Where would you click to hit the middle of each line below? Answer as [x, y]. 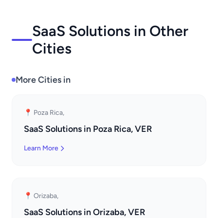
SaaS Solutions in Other [110, 31]
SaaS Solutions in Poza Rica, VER [88, 129]
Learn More [41, 148]
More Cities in [43, 80]
